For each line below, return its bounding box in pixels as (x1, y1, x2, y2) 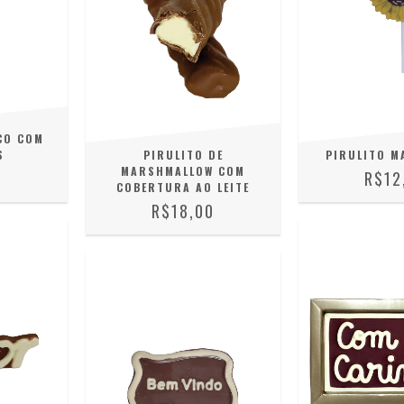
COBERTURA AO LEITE (116, 179, 251, 196)
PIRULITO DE (142, 147, 224, 163)
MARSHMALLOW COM (121, 163, 246, 179)
